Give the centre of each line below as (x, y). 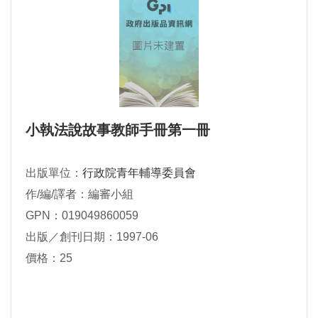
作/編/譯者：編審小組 (79, 194)
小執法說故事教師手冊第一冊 (118, 130)
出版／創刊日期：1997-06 (92, 237)
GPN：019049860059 (82, 216)
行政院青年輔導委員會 (139, 173)
